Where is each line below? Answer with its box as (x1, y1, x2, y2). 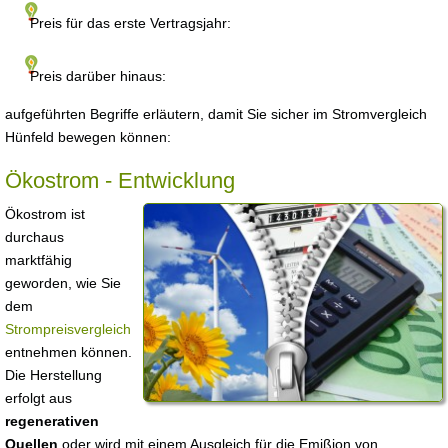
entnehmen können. (5, 344, 132, 360)
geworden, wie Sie (5, 275, 121, 291)
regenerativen (5, 413, 99, 429)
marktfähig (5, 252, 72, 268)
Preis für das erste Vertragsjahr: (30, 15, 231, 31)
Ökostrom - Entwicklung (5, 168, 235, 193)
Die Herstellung (5, 367, 102, 383)
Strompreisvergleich (5, 321, 131, 337)
